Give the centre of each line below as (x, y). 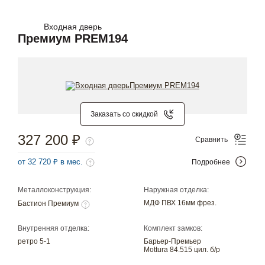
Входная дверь (73, 26)
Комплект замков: (173, 228)
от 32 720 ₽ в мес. (51, 162)
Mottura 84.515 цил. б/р (182, 249)
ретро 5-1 (34, 241)
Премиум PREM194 (73, 38)
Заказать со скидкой (124, 114)
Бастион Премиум (49, 204)
